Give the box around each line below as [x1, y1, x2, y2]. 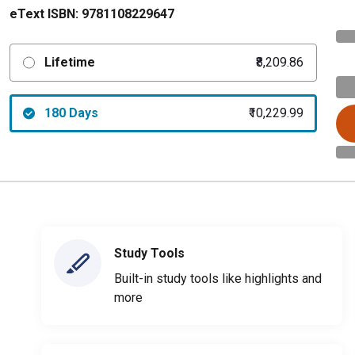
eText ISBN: [10, 6, 78, 21]
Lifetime [44, 55, 95, 70]
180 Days [44, 105, 98, 120]
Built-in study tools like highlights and [114, 270, 322, 286]
